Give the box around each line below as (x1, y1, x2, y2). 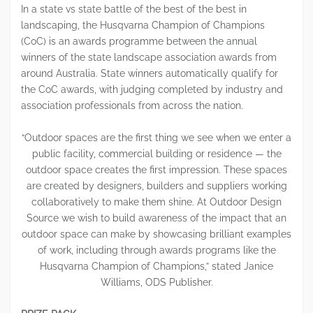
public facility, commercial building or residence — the (31, 148, 282, 160)
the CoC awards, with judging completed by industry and (21, 84, 283, 96)
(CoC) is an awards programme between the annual (21, 36, 257, 48)
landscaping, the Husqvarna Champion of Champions (21, 20, 265, 31)
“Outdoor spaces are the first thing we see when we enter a (22, 132, 291, 144)
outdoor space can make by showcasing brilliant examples (22, 228, 291, 240)
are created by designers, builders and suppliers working (26, 180, 287, 192)
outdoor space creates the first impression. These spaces (26, 164, 287, 176)
